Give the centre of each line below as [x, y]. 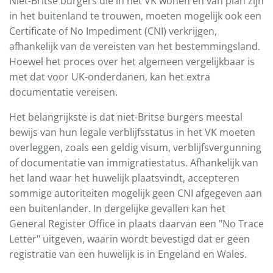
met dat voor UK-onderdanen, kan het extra [110, 77]
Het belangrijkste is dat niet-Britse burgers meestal [126, 117]
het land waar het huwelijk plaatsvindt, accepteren [124, 178]
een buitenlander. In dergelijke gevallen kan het [117, 209]
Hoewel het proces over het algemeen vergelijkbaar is [132, 62]
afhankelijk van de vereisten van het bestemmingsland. [135, 47]
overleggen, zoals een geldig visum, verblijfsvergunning [135, 148]
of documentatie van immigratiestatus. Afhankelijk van [134, 163]
